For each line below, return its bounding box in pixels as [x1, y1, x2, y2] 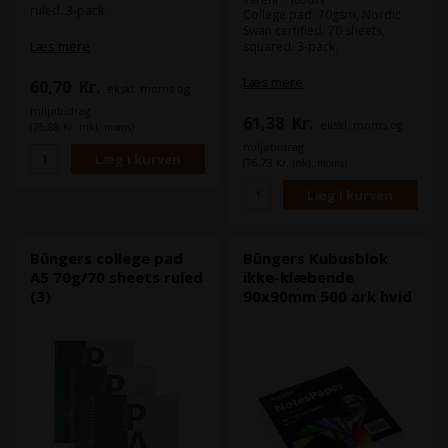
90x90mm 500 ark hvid [243, 285, 413, 306]
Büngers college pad [30, 247, 184, 268]
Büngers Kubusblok [243, 247, 389, 268]
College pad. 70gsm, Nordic [243, 6, 402, 24]
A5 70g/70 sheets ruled [30, 266, 204, 287]
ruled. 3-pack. [30, 2, 108, 20]
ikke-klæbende [243, 266, 355, 287]
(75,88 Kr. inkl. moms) [30, 120, 135, 135]
